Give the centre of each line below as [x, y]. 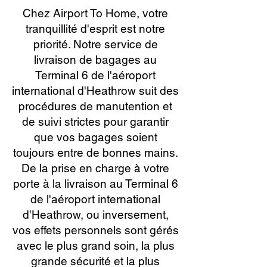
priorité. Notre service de [95, 44]
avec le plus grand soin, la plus [95, 246]
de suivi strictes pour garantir [95, 122]
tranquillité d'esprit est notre [95, 29]
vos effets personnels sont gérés [95, 230]
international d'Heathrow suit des [95, 91]
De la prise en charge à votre [95, 168]
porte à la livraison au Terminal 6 [95, 184]
